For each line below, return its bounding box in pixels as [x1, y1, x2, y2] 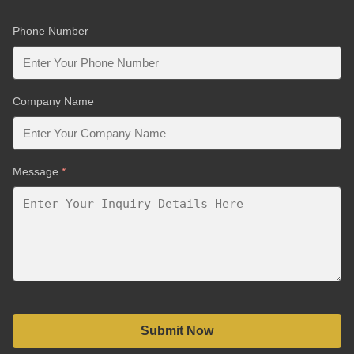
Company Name [13, 95, 94, 107]
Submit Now [141, 324, 213, 337]
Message [13, 165, 62, 178]
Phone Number [13, 24, 88, 37]
